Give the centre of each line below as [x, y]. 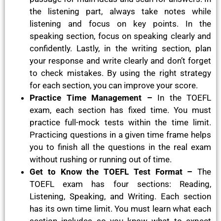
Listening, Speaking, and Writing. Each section [120, 196]
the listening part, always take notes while [120, 11]
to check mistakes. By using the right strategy [120, 73]
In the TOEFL [182, 97]
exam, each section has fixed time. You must [120, 110]
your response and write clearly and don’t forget [120, 60]
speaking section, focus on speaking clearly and [120, 36]
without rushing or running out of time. [101, 159]
